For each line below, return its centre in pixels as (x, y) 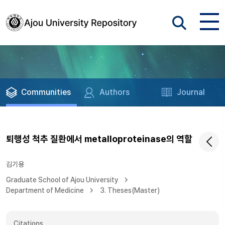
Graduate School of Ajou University (62, 180)
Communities (46, 92)
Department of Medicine (45, 190)
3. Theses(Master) (130, 190)
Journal (191, 92)
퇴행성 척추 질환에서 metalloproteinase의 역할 (99, 139)
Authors (115, 92)
